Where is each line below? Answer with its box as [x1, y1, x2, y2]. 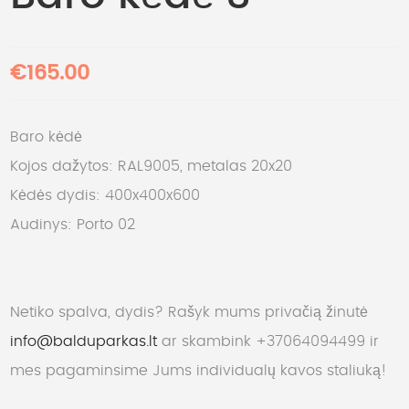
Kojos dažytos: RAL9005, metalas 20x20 [10, 159, 292, 173]
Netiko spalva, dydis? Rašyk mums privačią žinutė [10, 305, 368, 320]
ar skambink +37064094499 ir [157, 334, 379, 349]
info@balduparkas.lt [10, 334, 157, 349]
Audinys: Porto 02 [10, 217, 135, 232]
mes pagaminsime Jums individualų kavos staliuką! [10, 363, 387, 378]
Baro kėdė [10, 130, 82, 144]
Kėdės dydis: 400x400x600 [10, 188, 200, 203]
